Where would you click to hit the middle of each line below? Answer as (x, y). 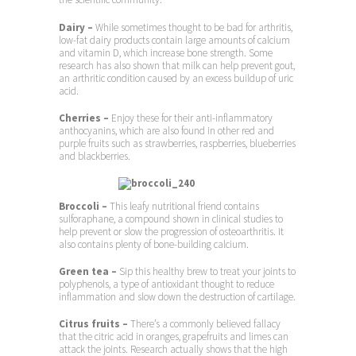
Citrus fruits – (95, 324)
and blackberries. (95, 156)
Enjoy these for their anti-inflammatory (192, 118)
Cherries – (85, 118)
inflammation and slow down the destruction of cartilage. (177, 297)
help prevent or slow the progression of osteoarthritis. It (171, 231)
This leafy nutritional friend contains (184, 206)
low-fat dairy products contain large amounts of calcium (174, 40)
